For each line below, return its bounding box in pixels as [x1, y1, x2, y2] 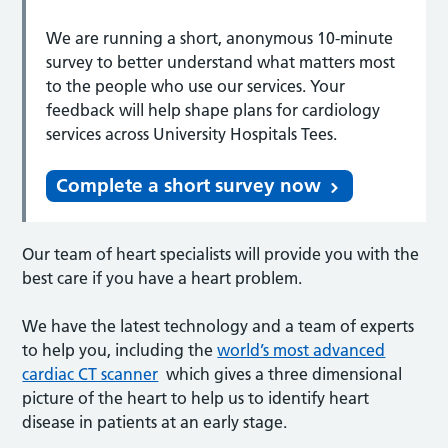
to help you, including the [22, 339, 218, 360]
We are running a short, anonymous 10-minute [46, 27, 394, 48]
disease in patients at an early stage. [22, 411, 288, 432]
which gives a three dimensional [158, 363, 403, 384]
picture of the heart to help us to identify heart [22, 387, 370, 408]
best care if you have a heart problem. [22, 267, 303, 288]
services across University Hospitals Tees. [46, 123, 338, 144]
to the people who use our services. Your [46, 75, 346, 96]
